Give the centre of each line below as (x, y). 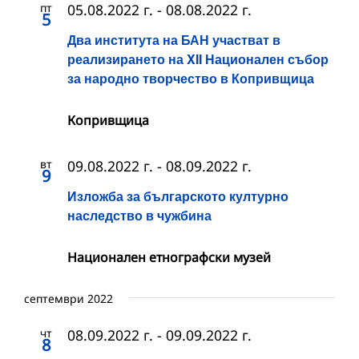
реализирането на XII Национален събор (198, 59)
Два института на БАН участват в (174, 40)
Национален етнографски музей (169, 258)
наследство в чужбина (139, 216)
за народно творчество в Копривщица (191, 79)
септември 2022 (69, 299)
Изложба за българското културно (178, 196)
